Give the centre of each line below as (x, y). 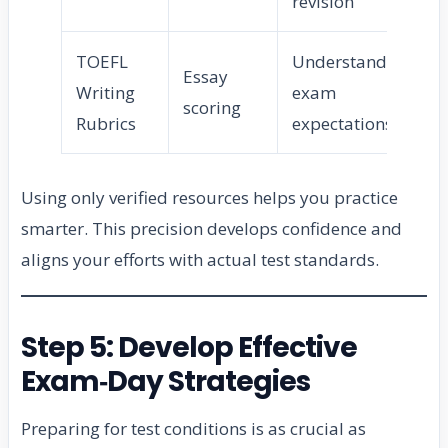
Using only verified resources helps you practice (209, 198)
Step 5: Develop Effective (189, 348)
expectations (342, 124)
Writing (105, 93)
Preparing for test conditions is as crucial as (193, 429)
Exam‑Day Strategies (166, 382)
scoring (212, 108)
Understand (339, 62)
